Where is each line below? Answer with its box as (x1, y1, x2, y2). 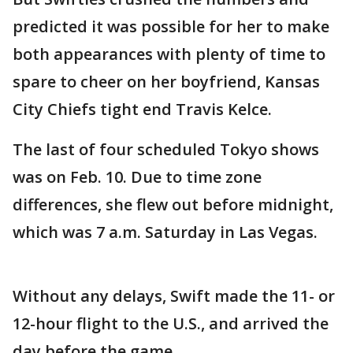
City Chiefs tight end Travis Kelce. (13, 98, 272, 120)
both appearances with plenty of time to (13, 43, 325, 65)
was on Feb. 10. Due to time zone (13, 166, 262, 188)
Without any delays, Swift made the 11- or (13, 285, 335, 307)
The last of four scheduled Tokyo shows (13, 139, 319, 160)
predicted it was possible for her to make (13, 16, 329, 37)
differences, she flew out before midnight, (13, 194, 333, 215)
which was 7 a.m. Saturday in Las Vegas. (13, 221, 318, 243)
